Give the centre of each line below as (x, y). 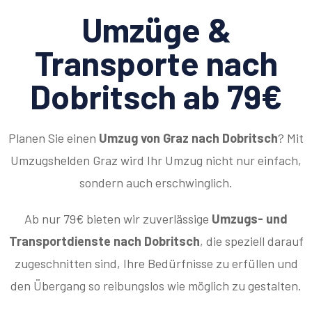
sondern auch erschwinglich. (156, 182)
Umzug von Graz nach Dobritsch (188, 138)
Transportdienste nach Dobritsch (104, 241)
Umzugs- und (250, 219)
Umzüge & (156, 29)
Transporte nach (156, 63)
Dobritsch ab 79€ (156, 96)
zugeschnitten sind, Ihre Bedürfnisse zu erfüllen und (156, 263)
